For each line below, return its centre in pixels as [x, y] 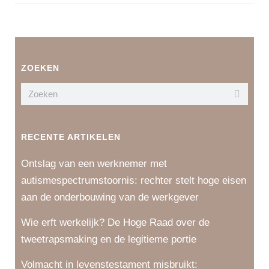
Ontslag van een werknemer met [94, 164]
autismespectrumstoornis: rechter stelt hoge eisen [134, 180]
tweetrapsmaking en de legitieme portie [109, 239]
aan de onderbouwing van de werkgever [110, 197]
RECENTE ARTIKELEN [71, 137]
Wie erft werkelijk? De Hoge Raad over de [115, 222]
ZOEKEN [40, 68]
